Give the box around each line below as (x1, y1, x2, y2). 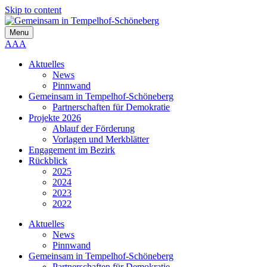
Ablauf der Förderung (52, 123, 135, 133)
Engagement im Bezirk (29, 145, 115, 155)
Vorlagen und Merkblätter (52, 134, 149, 144)
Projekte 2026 (29, 113, 81, 123)
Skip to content (5, 5, 61, 15)
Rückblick (29, 156, 67, 166)
